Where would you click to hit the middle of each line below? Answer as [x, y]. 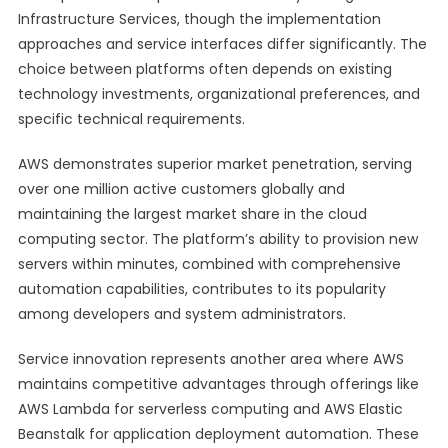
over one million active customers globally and [181, 189]
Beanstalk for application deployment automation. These [218, 434]
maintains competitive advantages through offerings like [218, 384]
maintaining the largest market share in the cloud [192, 214]
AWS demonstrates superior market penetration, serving [214, 164]
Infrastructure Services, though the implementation [199, 19]
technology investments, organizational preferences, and [218, 94]
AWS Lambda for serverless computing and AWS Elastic [210, 409]
